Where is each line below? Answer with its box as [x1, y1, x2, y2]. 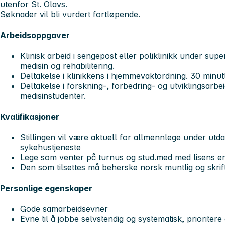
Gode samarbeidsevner [20, 203, 108, 214]
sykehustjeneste [20, 142, 81, 153]
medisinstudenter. [20, 90, 88, 101]
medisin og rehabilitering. [20, 60, 115, 71]
